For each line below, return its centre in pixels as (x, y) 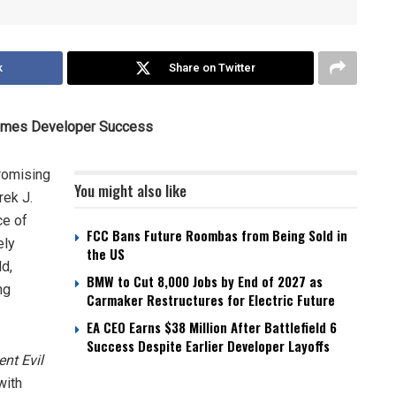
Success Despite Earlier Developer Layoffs (208, 346)
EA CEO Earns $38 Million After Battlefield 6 (212, 327)
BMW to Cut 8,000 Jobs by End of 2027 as (205, 282)
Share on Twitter (212, 68)
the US (106, 254)
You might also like (130, 191)
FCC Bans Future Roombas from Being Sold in (217, 236)
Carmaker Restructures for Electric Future (211, 300)
